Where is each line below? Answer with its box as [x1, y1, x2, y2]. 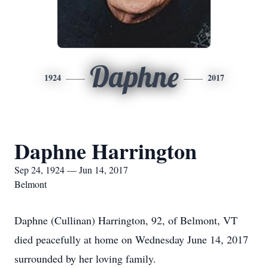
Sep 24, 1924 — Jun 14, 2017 [14, 163, 128, 176]
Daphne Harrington [14, 135, 197, 166]
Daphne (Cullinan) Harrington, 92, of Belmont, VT [14, 213, 237, 227]
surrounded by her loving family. [14, 251, 156, 266]
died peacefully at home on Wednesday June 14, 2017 [14, 232, 248, 246]
